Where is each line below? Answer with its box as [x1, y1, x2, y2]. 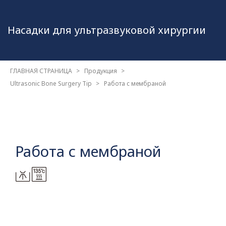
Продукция [84, 67, 117, 75]
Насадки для [8, 23, 74, 37]
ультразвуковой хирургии [74, 23, 206, 37]
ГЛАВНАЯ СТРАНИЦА [10, 67, 72, 75]
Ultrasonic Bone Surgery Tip [10, 79, 92, 88]
